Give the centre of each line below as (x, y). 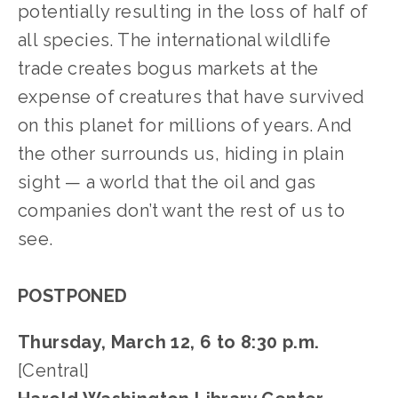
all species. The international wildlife (175, 40)
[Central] (54, 371)
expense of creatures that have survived (191, 97)
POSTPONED (73, 296)
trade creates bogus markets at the (168, 69)
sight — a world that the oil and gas (167, 183)
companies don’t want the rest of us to (182, 211)
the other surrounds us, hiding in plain (181, 154)
